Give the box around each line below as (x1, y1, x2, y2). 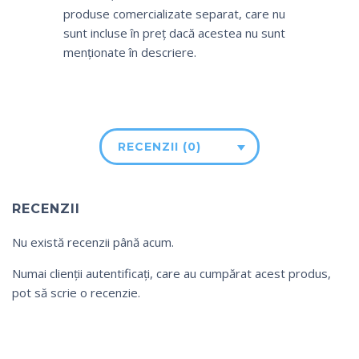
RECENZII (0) (118, 139, 201, 155)
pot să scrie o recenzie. (12, 284, 140, 301)
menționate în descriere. (63, 44, 196, 61)
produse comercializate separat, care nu (63, 6, 285, 22)
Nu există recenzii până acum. (12, 234, 174, 251)
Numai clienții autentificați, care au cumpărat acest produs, (12, 265, 331, 282)
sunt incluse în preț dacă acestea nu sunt (63, 25, 285, 42)
